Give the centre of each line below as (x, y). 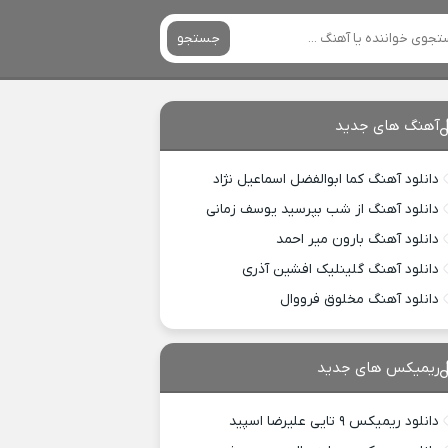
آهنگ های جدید (388, 126)
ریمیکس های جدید (379, 368)
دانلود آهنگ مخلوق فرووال (360, 299)
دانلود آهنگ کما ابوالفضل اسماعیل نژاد (326, 179)
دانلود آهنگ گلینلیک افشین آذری (341, 269)
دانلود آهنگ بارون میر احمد (358, 239)
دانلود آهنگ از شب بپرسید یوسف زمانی (323, 209)
